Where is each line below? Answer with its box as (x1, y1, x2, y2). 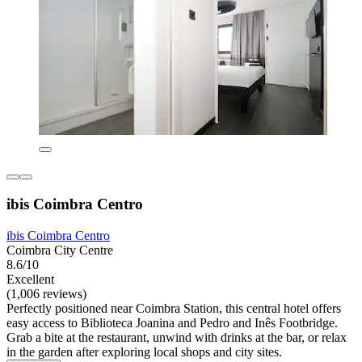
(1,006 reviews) (6, 286, 86, 301)
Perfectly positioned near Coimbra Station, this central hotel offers (6, 301, 341, 315)
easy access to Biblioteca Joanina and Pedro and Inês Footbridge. (6, 315, 338, 330)
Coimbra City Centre (6, 242, 113, 257)
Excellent (6, 271, 54, 286)
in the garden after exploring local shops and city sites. (6, 344, 282, 359)
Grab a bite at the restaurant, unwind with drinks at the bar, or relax (6, 330, 347, 344)
